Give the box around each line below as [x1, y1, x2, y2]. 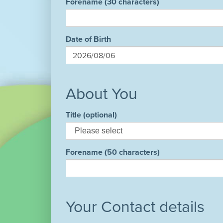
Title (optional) [66, 109, 117, 120]
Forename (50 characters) [66, 146, 160, 158]
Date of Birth [66, 33, 111, 45]
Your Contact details [66, 195, 205, 219]
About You [66, 82, 137, 106]
